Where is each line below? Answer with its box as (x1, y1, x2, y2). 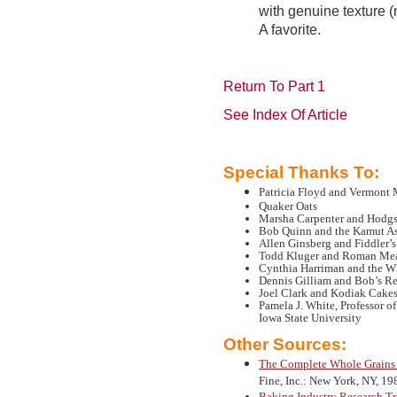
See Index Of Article (223, 107, 347, 122)
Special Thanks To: (223, 163, 379, 182)
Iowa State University (259, 311, 362, 324)
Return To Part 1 (223, 79, 325, 94)
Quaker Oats (259, 199, 317, 213)
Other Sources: (223, 335, 346, 354)
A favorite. (259, 22, 321, 37)
